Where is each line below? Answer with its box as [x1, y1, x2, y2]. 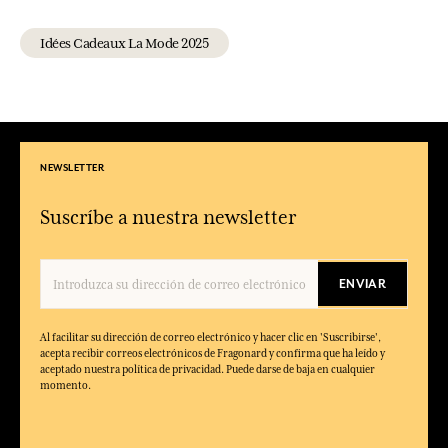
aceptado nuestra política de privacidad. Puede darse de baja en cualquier [40, 363, 375, 376]
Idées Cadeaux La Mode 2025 [40, 35, 209, 52]
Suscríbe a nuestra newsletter [40, 206, 296, 229]
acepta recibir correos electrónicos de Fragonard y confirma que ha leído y [40, 347, 385, 360]
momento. [40, 379, 91, 392]
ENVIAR [339, 276, 386, 293]
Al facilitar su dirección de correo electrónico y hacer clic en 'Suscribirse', [40, 331, 381, 344]
